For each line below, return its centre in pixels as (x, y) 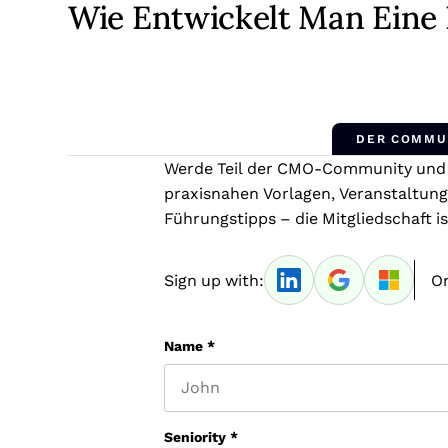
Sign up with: (214, 280)
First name (200, 420)
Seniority (195, 437)
